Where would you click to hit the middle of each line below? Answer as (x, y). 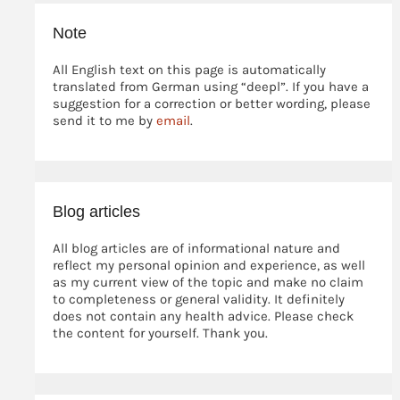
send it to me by (104, 120)
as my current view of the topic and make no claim (208, 282)
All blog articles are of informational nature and (196, 248)
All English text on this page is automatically (189, 69)
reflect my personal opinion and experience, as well (208, 265)
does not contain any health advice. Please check (203, 316)
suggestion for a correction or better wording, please (211, 103)
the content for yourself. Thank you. (160, 333)
